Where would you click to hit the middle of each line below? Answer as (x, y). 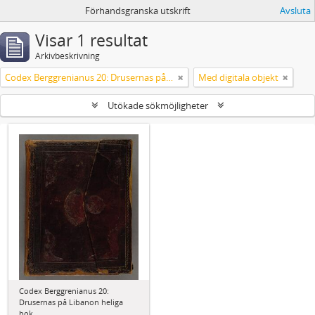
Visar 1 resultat (91, 40)
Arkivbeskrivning (67, 56)
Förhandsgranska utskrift (138, 11)
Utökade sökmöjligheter (157, 105)
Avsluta (295, 11)
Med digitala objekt (238, 77)
